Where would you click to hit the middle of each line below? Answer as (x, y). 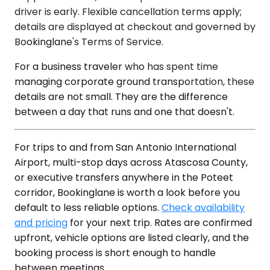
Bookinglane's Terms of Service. (89, 42)
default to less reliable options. (88, 207)
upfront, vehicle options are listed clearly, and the (132, 237)
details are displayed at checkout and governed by (135, 27)
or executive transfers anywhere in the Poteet (124, 177)
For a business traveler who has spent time (116, 66)
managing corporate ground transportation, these (134, 81)
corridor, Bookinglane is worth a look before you (127, 192)
